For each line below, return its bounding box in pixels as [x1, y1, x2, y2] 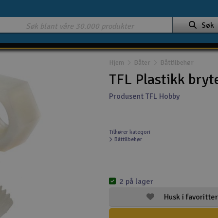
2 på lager [119, 177, 153, 186]
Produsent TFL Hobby [109, 91, 180, 101]
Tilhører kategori [109, 128, 150, 136]
